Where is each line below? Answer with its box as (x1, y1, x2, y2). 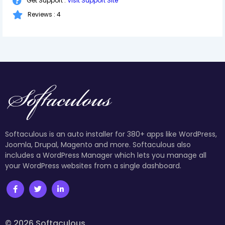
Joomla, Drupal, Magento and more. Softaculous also (5, 139, 191, 150)
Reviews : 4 (28, 10, 61, 19)
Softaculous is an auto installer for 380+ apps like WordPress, (5, 129, 217, 139)
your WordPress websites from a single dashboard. (5, 160, 181, 171)
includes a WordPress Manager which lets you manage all (5, 150, 206, 160)
